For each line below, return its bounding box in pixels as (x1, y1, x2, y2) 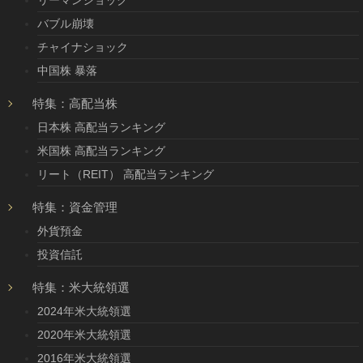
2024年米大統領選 (37, 305, 131, 318)
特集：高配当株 (32, 96, 117, 110)
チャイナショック (37, 41, 128, 53)
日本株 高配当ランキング (37, 121, 165, 134)
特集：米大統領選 (32, 280, 130, 294)
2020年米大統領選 (37, 328, 131, 341)
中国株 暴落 (37, 64, 97, 77)
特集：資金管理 (32, 200, 117, 214)
